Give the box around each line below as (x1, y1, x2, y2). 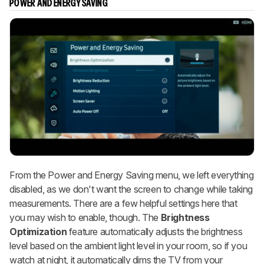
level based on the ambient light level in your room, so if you (9, 239, 247, 252)
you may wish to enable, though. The (9, 211, 161, 223)
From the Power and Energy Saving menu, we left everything (9, 169, 254, 181)
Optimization (9, 225, 67, 237)
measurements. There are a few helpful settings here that (9, 197, 237, 209)
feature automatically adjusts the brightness (67, 225, 243, 237)
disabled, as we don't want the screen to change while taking (9, 183, 253, 195)
